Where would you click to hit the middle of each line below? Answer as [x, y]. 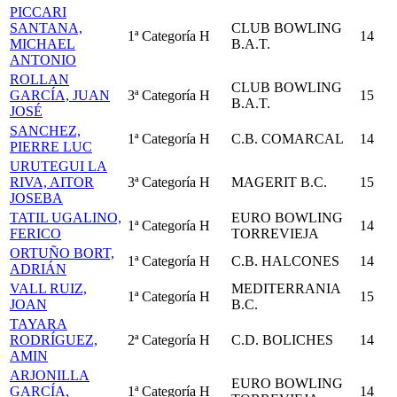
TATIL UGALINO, [66, 218]
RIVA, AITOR [52, 182]
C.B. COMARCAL [288, 139]
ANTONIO [43, 60]
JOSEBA [36, 198]
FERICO [35, 234]
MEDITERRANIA [286, 288]
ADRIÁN [38, 269]
